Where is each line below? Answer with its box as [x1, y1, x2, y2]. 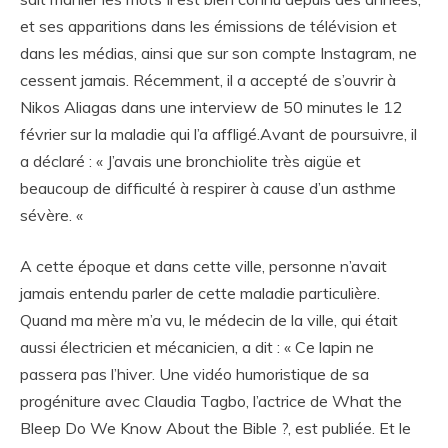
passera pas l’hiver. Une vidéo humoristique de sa [20, 364, 369, 384]
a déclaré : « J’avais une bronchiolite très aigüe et [20, 151, 361, 171]
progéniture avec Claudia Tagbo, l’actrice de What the [20, 391, 402, 411]
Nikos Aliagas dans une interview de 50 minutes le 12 [20, 97, 403, 117]
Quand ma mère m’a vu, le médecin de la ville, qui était [20, 310, 398, 330]
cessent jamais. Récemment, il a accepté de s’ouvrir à [20, 70, 396, 90]
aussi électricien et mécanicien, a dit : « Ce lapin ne [20, 337, 374, 357]
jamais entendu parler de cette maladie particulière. [20, 283, 380, 303]
